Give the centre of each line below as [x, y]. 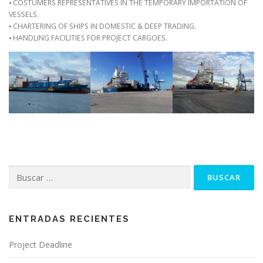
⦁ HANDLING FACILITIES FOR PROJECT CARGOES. [88, 38]
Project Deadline [41, 244]
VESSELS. [24, 14]
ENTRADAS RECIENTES [69, 219]
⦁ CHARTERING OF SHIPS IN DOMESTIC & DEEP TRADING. [102, 26]
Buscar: [21, 171]
